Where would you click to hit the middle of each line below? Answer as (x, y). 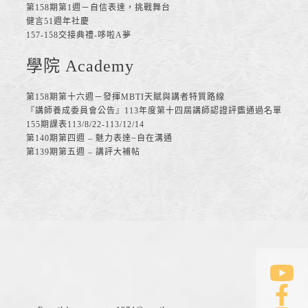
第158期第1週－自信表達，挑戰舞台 (98, 8)
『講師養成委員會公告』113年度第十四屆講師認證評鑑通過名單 (154, 111)
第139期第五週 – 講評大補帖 (83, 152)
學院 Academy (80, 66)
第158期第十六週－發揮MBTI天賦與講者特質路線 (125, 97)
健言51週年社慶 (58, 22)
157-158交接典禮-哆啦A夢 (79, 35)
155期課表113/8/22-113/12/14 (85, 125)
